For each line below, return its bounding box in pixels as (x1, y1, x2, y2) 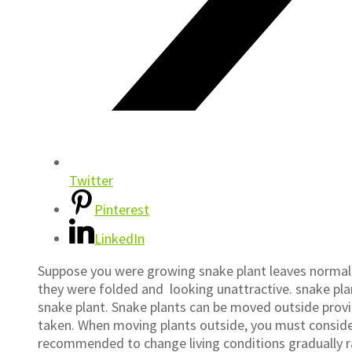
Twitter (69, 171, 113, 190)
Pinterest (94, 200, 149, 219)
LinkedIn (94, 229, 145, 248)
